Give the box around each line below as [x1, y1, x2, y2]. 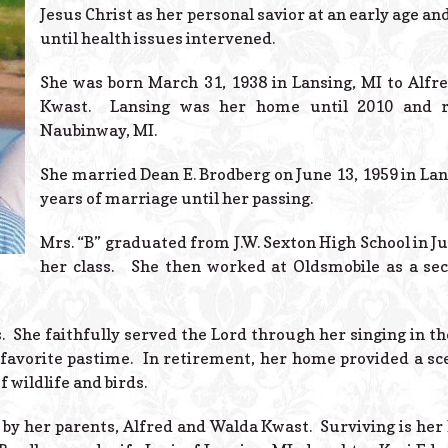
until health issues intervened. [40, 27, 275, 48]
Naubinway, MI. [40, 119, 157, 140]
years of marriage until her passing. [40, 187, 313, 208]
